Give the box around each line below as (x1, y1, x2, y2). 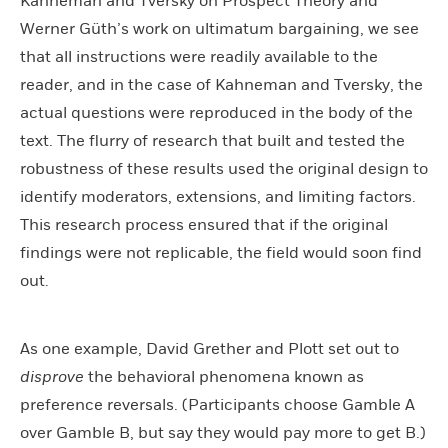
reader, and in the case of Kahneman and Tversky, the (20, 74, 423, 95)
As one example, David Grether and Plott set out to (20, 338, 399, 359)
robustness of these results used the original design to (20, 158, 428, 179)
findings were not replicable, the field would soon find (20, 242, 422, 263)
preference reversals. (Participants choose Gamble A (20, 394, 415, 415)
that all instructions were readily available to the (20, 46, 378, 67)
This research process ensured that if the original (20, 214, 388, 235)
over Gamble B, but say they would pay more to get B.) (20, 422, 426, 443)
